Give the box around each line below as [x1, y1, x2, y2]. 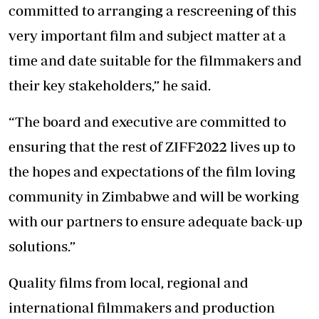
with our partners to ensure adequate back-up [9, 213, 303, 229]
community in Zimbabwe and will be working [9, 188, 299, 204]
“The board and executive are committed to [9, 113, 286, 130]
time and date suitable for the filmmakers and [9, 52, 302, 68]
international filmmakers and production [9, 299, 275, 315]
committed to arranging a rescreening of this [9, 2, 296, 19]
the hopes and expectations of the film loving [9, 163, 296, 179]
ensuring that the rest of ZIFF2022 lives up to [9, 138, 296, 155]
